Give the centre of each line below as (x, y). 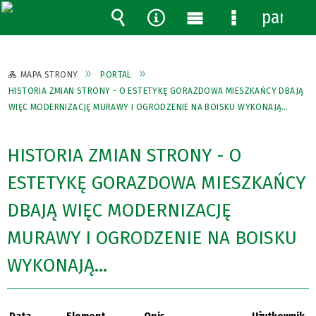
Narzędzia (181, 39)
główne (211, 60)
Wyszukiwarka (158, 39)
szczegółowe (268, 60)
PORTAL (116, 74)
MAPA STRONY (49, 74)
